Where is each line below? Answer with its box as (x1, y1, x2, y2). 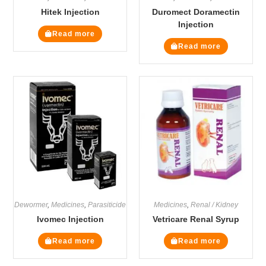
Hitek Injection (40, 7, 100, 17)
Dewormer (14, 200, 48, 209)
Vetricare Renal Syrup (152, 214, 239, 224)
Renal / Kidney (190, 200, 238, 209)
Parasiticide (88, 200, 126, 209)
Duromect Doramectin (151, 7, 240, 17)
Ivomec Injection (36, 214, 104, 224)
